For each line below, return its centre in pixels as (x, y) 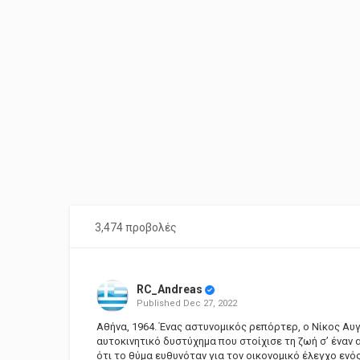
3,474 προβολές (136, 227)
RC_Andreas (169, 289)
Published (160, 303)
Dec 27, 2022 (210, 303)
